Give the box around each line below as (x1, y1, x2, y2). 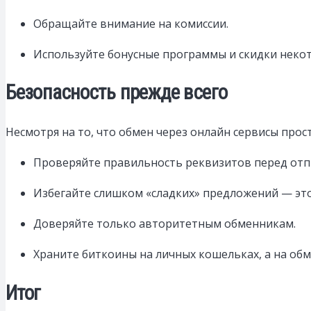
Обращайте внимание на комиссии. (33, 15, 228, 31)
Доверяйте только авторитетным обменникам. (33, 216, 296, 232)
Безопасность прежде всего (6, 81, 228, 105)
